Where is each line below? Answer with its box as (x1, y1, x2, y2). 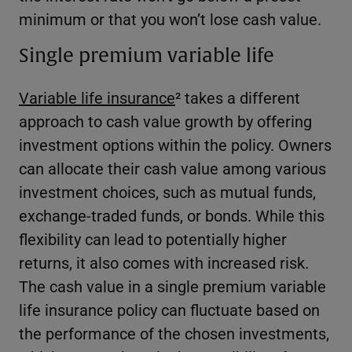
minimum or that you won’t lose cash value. (19, 8, 321, 29)
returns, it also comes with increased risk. (19, 251, 309, 273)
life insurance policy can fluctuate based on (19, 299, 320, 320)
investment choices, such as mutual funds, (19, 181, 316, 202)
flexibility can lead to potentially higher (19, 228, 287, 249)
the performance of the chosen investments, (19, 322, 329, 343)
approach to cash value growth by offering (19, 110, 312, 131)
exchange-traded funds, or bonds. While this (19, 204, 324, 225)
